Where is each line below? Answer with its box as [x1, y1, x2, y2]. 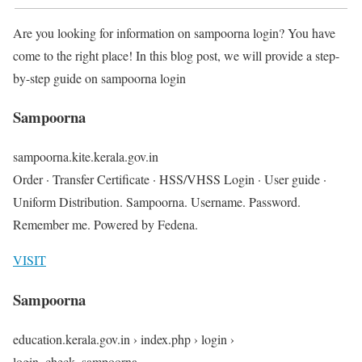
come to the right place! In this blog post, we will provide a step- [13, 46, 339, 64]
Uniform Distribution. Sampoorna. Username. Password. [13, 193, 301, 211]
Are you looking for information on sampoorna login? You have [13, 23, 335, 41]
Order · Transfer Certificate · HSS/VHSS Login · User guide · [13, 170, 326, 188]
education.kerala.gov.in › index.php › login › [13, 330, 234, 347]
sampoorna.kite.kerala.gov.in [13, 148, 158, 166]
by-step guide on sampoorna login [13, 69, 186, 86]
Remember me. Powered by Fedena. [13, 216, 198, 234]
